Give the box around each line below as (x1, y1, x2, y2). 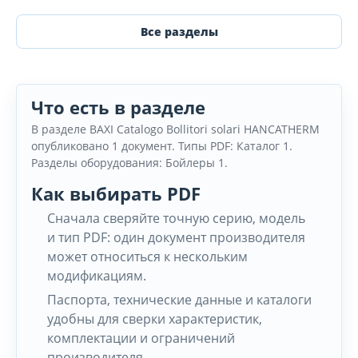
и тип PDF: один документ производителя (47, 229, 305, 246)
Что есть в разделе (31, 95, 205, 119)
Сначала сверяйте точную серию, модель (47, 209, 305, 227)
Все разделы (140, 24, 218, 39)
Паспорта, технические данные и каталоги (47, 291, 312, 308)
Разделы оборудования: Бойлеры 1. (31, 155, 228, 170)
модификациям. (47, 267, 146, 284)
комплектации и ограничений (47, 329, 235, 347)
